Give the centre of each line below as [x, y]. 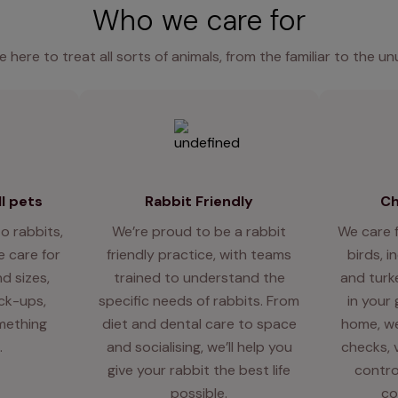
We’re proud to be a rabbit [199, 232]
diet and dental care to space [199, 324]
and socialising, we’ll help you [199, 347]
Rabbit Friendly [199, 202]
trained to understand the [199, 278]
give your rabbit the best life [199, 370]
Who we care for [199, 21]
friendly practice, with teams [199, 255]
